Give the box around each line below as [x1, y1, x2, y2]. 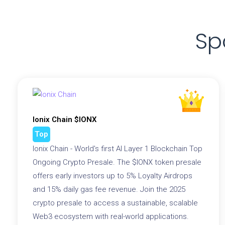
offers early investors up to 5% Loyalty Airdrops [33, 171, 192, 180]
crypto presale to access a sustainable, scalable [33, 198, 198, 207]
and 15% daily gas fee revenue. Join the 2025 [33, 184, 185, 194]
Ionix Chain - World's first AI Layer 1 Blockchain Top [33, 144, 202, 153]
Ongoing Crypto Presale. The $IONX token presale [33, 157, 201, 167]
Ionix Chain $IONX [33, 115, 97, 124]
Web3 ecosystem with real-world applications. [33, 211, 189, 221]
